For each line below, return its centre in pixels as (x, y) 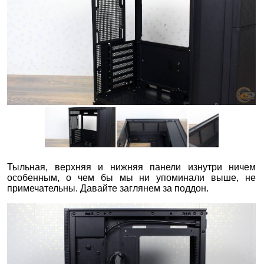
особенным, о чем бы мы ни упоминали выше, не (132, 177)
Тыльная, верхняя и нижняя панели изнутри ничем (132, 167)
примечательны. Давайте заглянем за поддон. (108, 188)
